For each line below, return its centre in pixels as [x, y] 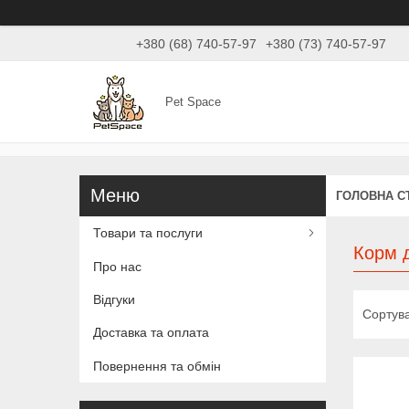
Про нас [117, 266]
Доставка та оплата [151, 333]
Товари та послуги [148, 233]
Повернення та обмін [157, 366]
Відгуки [114, 299]
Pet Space [194, 101]
